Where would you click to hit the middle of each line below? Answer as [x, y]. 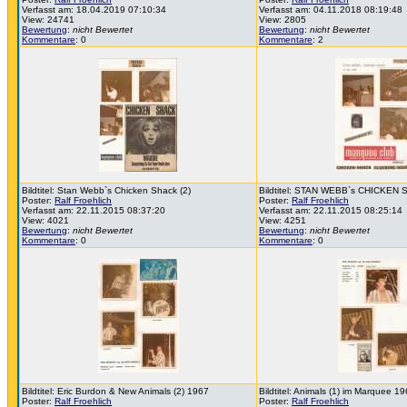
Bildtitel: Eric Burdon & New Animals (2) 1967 [115, 391]
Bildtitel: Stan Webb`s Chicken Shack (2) [106, 190]
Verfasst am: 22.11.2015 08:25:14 [331, 210]
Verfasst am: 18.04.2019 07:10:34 [94, 10]
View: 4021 [45, 220]
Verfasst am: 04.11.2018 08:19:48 [331, 10]
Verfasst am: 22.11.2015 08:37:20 [94, 210]
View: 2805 [283, 20]
